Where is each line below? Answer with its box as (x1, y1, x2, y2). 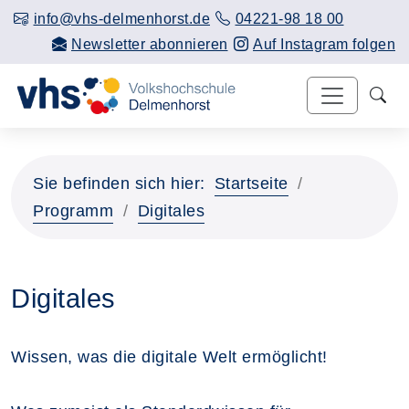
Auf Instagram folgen (253, 37, 395, 52)
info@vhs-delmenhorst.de (33, 11, 210, 26)
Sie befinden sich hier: (33, 173, 205, 193)
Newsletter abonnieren (71, 37, 228, 52)
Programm (33, 201, 113, 220)
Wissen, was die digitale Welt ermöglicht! (11, 347, 328, 366)
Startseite (214, 173, 288, 193)
